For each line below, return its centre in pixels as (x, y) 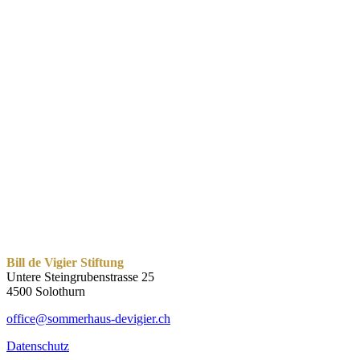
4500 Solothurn (46, 291)
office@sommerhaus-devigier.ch (88, 318)
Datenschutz (38, 346)
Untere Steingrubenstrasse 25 (80, 276)
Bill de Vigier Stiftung (65, 262)
